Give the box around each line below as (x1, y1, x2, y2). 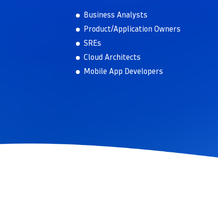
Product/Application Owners (84, 25, 181, 33)
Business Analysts (84, 11, 147, 18)
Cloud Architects (84, 53, 141, 61)
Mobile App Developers (84, 67, 163, 75)
